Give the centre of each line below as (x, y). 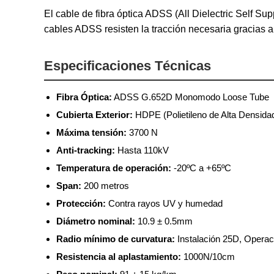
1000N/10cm (208, 256)
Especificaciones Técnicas (128, 65)
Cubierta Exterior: (94, 114)
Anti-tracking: (86, 150)
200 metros (105, 185)
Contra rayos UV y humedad (164, 203)
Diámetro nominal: (96, 221)
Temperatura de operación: (114, 168)
